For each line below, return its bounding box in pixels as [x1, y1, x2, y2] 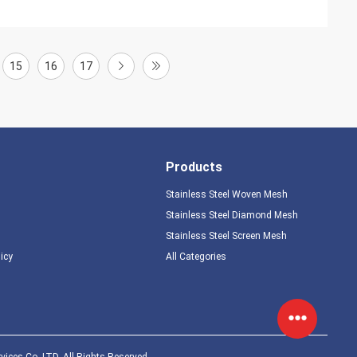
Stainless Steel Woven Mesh [165, 189, 288, 200]
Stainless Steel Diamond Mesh [165, 210, 298, 221]
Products [165, 159, 222, 175]
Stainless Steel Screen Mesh [165, 230, 287, 241]
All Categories [165, 251, 226, 262]
